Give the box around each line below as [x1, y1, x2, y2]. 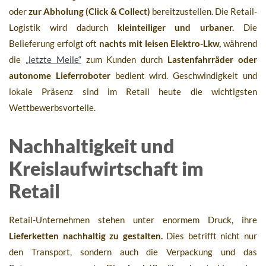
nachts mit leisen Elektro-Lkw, [99, 38, 221, 49]
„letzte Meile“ [25, 54, 81, 65]
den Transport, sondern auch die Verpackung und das [9, 246, 257, 258]
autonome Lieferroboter [9, 70, 110, 81]
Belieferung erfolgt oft [9, 38, 100, 49]
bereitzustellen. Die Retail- [150, 6, 257, 17]
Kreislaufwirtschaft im [9, 157, 204, 180]
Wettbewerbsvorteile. [9, 102, 96, 113]
